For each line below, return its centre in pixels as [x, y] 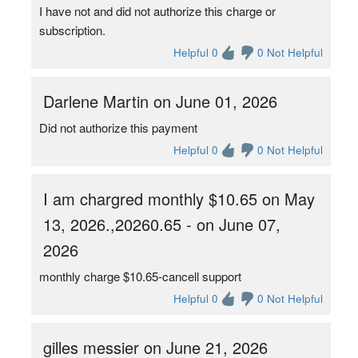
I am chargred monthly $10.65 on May [179, 199]
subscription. [72, 30]
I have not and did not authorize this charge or [157, 11]
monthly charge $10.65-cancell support [140, 276]
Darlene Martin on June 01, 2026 [160, 101]
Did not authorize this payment [118, 127]
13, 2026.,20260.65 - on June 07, [161, 224]
